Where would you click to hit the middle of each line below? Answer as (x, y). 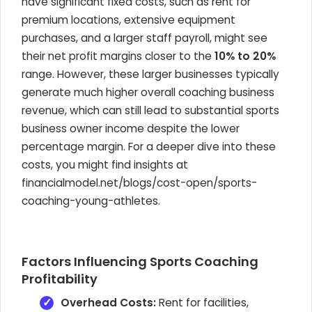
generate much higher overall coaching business (148, 92)
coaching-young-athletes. (91, 201)
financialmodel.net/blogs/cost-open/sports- (139, 183)
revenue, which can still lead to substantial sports (150, 110)
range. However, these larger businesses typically (150, 74)
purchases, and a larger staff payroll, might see (145, 38)
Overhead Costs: (108, 303)
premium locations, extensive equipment (128, 20)
